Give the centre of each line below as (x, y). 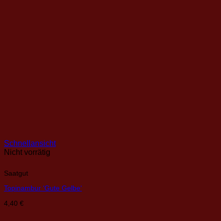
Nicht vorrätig (27, 152)
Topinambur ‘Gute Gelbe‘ (43, 188)
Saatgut (16, 173)
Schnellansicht (30, 144)
